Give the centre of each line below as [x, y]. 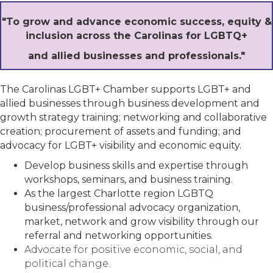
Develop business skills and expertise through [136, 166]
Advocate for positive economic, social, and [133, 250]
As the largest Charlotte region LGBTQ [119, 194]
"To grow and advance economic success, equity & [136, 22]
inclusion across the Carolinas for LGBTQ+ [136, 36]
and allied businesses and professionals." [136, 56]
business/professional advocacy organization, [132, 208]
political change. [67, 264]
